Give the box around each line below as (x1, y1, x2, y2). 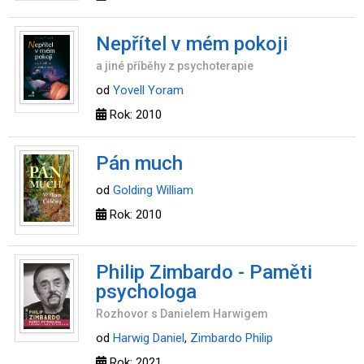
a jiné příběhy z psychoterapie (96, 59, 253, 72)
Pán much (96, 152, 183, 175)
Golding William (113, 183, 193, 197)
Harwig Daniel (113, 331, 184, 345)
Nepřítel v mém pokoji (96, 32, 288, 55)
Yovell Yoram (113, 83, 184, 97)
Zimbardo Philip (190, 331, 273, 345)
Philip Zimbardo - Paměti (96, 261, 312, 284)
